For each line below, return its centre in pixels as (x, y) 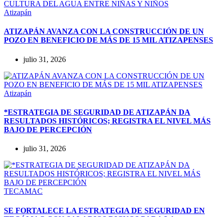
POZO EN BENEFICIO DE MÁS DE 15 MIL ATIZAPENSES (108, 40)
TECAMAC (23, 191)
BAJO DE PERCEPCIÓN (48, 130)
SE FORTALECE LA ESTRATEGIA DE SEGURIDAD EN (104, 210)
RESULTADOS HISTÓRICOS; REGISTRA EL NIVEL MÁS (107, 121)
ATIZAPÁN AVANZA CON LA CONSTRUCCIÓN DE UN (104, 31)
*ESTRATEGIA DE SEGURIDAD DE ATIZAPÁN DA (97, 112)
